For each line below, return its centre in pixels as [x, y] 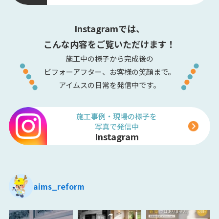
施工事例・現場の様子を [117, 116]
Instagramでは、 [109, 28]
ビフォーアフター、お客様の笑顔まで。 [109, 71]
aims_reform [59, 186]
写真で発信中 [117, 126]
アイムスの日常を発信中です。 [109, 85]
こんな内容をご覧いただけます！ [109, 44]
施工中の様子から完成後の [109, 58]
